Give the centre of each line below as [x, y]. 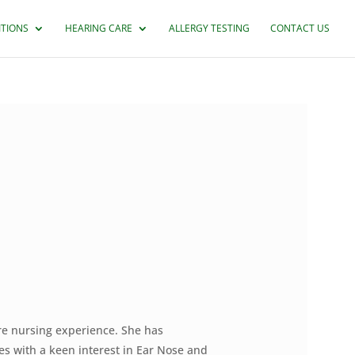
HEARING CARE [99, 28]
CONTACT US [300, 28]
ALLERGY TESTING [209, 28]
